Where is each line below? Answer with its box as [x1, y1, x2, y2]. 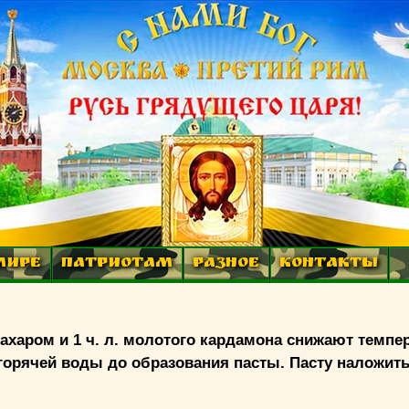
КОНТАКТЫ [279, 256, 379, 273]
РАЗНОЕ [193, 256, 260, 273]
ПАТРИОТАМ [61, 256, 173, 273]
